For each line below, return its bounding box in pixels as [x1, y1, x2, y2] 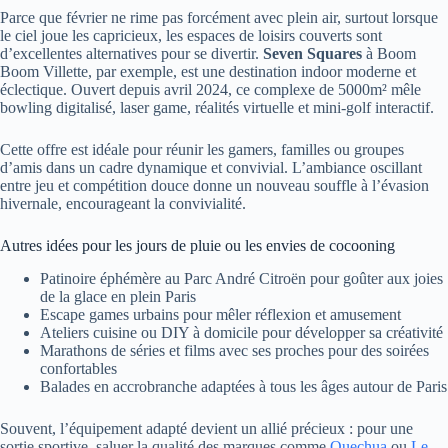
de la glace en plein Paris [40, 287, 196, 305]
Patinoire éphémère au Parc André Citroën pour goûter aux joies [40, 269, 443, 287]
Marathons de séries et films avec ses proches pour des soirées [40, 341, 429, 359]
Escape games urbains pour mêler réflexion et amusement [40, 305, 401, 323]
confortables [40, 359, 117, 377]
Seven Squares [263, 44, 362, 62]
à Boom [362, 44, 416, 62]
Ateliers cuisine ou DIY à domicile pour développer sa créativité [40, 323, 443, 341]
